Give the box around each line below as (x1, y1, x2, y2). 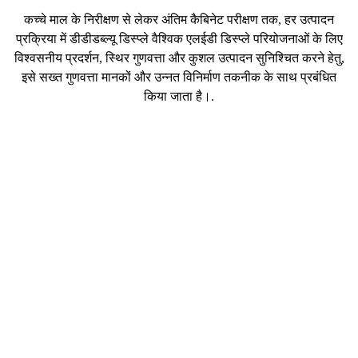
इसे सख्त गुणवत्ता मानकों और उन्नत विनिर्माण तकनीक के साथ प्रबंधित (22, 70, 336, 84)
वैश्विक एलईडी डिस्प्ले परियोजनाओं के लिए (148, 31, 343, 46)
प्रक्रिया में (15, 31, 70, 46)
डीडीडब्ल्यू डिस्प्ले (69, 31, 149, 46)
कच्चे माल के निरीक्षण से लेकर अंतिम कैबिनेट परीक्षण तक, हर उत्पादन (24, 12, 334, 26)
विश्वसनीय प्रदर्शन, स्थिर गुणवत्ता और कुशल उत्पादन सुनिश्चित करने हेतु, (14, 50, 344, 65)
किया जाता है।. (144, 89, 214, 103)
